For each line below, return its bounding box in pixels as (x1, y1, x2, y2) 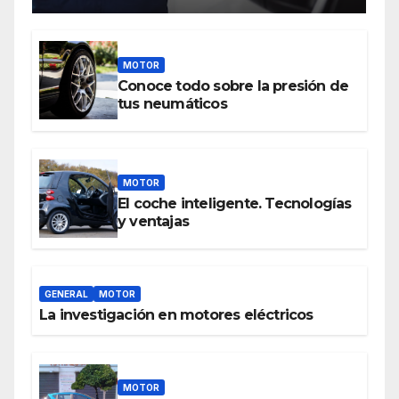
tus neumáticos (118, 94, 227, 112)
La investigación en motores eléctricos (39, 306, 313, 324)
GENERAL (45, 289, 88, 300)
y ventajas (118, 213, 189, 231)
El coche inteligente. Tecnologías (118, 195, 352, 213)
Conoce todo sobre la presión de (118, 77, 349, 94)
